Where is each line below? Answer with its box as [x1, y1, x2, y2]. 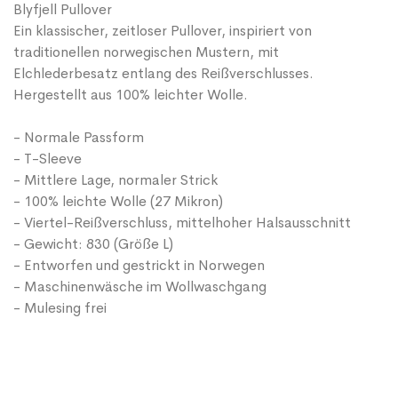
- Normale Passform [13, 128, 144, 147]
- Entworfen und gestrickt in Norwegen [13, 256, 265, 275]
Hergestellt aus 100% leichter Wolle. [13, 85, 248, 105]
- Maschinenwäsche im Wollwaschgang [13, 277, 267, 297]
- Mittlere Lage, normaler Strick [13, 171, 218, 190]
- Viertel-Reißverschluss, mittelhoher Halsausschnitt [13, 213, 351, 233]
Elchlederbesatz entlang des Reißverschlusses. [13, 64, 314, 84]
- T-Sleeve [13, 149, 82, 169]
